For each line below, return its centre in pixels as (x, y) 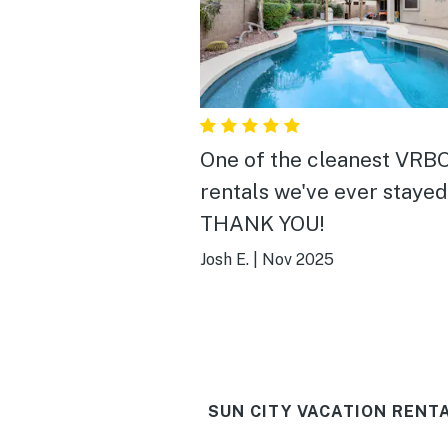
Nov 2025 (298, 259)
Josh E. (224, 259)
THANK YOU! (262, 223)
